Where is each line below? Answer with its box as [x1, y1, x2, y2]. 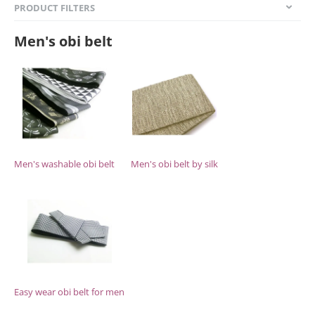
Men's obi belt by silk [131, 157, 218, 170]
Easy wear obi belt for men [14, 285, 124, 298]
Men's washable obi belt [14, 157, 115, 170]
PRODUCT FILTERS [14, 1, 95, 14]
